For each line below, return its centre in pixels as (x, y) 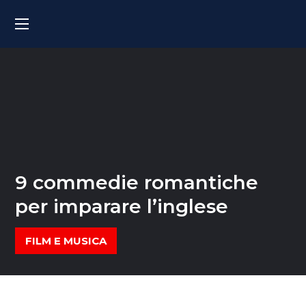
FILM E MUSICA (66, 241)
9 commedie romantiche (137, 182)
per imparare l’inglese (122, 206)
